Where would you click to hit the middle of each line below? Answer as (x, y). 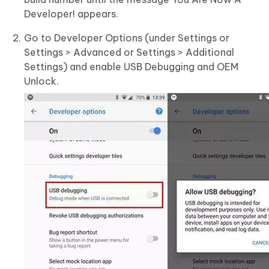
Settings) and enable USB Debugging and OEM (131, 67)
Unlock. (41, 81)
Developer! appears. (71, 14)
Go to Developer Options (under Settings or (127, 38)
